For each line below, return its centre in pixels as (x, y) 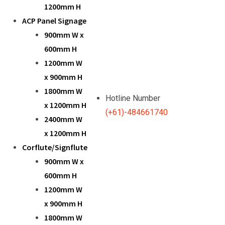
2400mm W (63, 119)
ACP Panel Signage (54, 21)
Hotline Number (133, 98)
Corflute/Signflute (55, 147)
